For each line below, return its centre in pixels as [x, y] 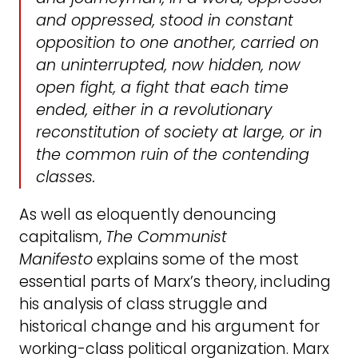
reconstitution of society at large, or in [179, 133]
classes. [66, 177]
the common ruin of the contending [173, 155]
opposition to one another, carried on [178, 43]
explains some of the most [196, 260]
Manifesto [56, 260]
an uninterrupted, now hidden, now [169, 66]
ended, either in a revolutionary [154, 110]
